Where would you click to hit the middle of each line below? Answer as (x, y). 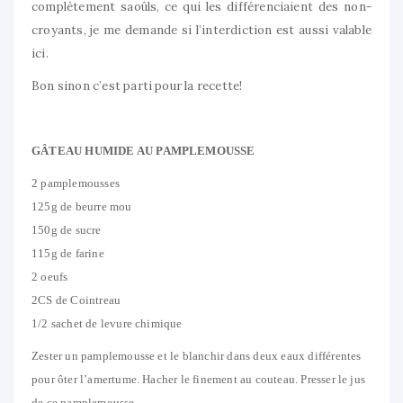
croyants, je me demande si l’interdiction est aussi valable (201, 31)
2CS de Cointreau (76, 300)
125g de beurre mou (82, 207)
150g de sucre (67, 230)
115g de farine (68, 254)
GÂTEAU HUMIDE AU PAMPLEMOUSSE (143, 151)
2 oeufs (50, 277)
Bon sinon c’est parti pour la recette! (137, 86)
